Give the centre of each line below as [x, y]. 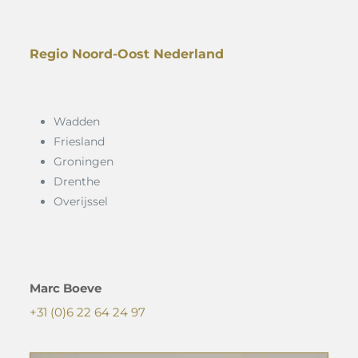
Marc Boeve [65, 288]
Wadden [76, 122]
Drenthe [76, 182]
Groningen [83, 162]
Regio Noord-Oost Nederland [126, 54]
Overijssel [80, 202]
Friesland [79, 142]
